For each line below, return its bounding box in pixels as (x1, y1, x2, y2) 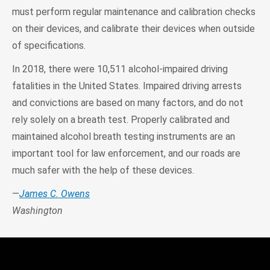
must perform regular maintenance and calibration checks (12, 5, 256, 17)
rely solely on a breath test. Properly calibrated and (12, 113, 230, 125)
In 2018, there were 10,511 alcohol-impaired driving (12, 63, 228, 75)
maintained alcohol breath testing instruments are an (12, 130, 235, 142)
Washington (12, 204, 63, 216)
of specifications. (12, 39, 86, 51)
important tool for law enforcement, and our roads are (12, 147, 240, 159)
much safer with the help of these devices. (12, 164, 196, 176)
